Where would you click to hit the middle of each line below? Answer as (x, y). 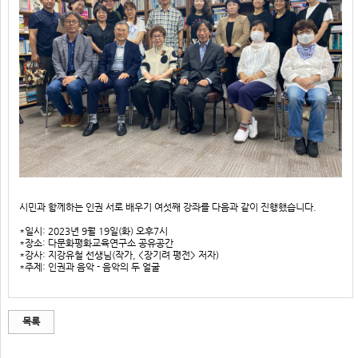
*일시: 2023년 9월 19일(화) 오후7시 (93, 231)
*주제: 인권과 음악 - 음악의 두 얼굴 (89, 267)
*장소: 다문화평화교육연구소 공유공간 (96, 243)
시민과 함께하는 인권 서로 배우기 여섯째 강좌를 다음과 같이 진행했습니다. (167, 207)
